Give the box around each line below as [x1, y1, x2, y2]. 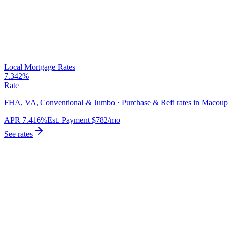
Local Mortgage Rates [4, 63, 75, 72]
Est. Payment [47, 116, 90, 125]
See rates [4, 130, 33, 139]
